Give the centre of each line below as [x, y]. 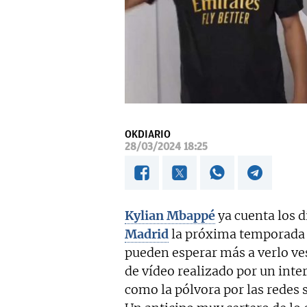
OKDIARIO [148, 135]
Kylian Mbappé [170, 216]
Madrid [147, 234]
